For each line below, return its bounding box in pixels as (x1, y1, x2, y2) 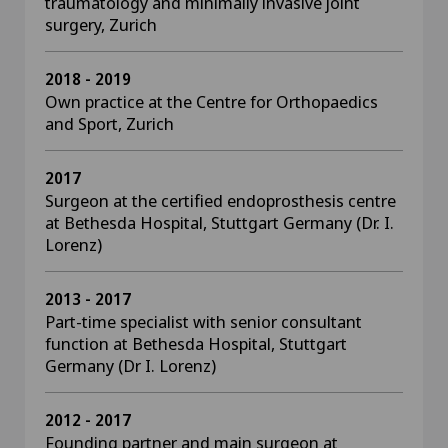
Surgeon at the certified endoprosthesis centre (45, 189, 396, 212)
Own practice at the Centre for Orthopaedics (45, 90, 378, 113)
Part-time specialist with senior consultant (45, 310, 362, 333)
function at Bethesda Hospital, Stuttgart (45, 332, 347, 355)
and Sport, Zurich (45, 112, 174, 135)
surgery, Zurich (45, 13, 157, 36)
